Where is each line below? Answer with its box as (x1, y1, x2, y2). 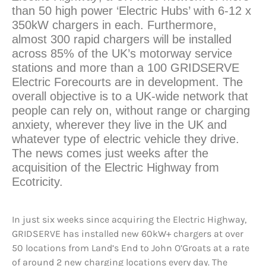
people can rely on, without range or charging (12, 104, 250, 118)
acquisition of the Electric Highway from (12, 161, 219, 175)
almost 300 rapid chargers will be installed (12, 33, 232, 46)
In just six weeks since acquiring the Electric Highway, (12, 214, 246, 226)
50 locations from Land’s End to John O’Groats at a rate (12, 242, 249, 254)
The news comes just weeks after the (12, 147, 208, 160)
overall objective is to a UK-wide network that (12, 90, 248, 103)
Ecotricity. (12, 175, 63, 189)
